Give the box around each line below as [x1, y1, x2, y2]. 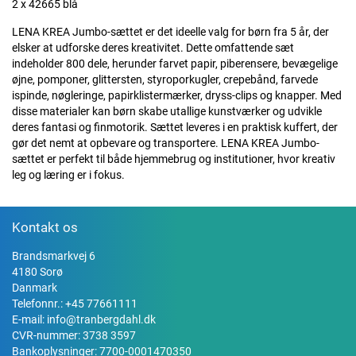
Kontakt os [12, 219, 78, 235]
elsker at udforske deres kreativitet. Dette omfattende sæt [12, 41, 294, 54]
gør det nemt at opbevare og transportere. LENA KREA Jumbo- [12, 137, 319, 149]
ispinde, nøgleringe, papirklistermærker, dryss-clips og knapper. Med [12, 89, 342, 102]
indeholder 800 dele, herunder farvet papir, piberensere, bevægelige [12, 57, 338, 70]
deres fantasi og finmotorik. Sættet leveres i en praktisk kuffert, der [12, 121, 338, 133]
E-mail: [12, 313, 47, 326]
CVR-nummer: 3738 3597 [12, 329, 136, 342]
